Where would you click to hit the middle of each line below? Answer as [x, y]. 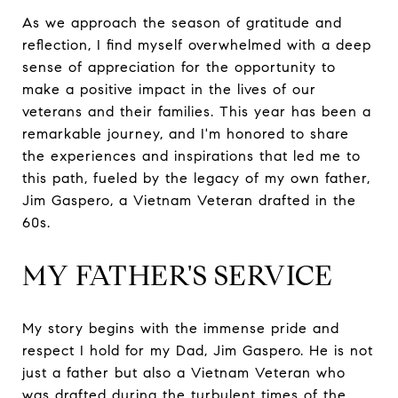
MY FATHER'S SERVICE [178, 275]
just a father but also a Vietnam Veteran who [184, 372]
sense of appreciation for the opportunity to [179, 67]
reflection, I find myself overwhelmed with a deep [197, 44]
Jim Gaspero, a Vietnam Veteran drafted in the [189, 200]
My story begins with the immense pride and [181, 328]
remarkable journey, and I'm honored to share [186, 133]
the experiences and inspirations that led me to [191, 155]
